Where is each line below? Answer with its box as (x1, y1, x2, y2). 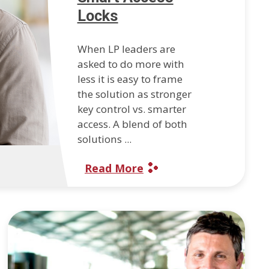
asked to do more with (77, 57, 184, 71)
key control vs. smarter (77, 102, 186, 116)
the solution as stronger (77, 87, 192, 101)
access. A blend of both (77, 117, 187, 131)
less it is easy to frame (77, 72, 183, 86)
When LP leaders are (77, 42, 175, 56)
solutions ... (77, 132, 131, 147)
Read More (84, 161, 144, 176)
